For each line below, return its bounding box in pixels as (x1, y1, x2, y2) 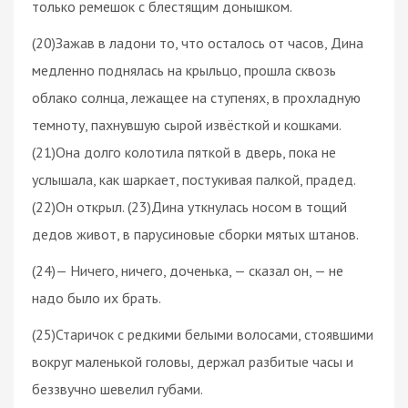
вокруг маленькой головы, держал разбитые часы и (32, 352, 353, 371)
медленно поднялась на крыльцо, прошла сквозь (32, 60, 336, 79)
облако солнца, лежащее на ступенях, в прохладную (32, 87, 361, 107)
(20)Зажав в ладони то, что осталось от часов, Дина (32, 33, 363, 52)
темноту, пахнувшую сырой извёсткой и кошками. (32, 115, 341, 134)
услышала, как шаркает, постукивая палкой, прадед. (32, 169, 355, 189)
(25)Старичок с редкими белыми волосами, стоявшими (32, 324, 373, 343)
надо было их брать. (32, 288, 161, 307)
